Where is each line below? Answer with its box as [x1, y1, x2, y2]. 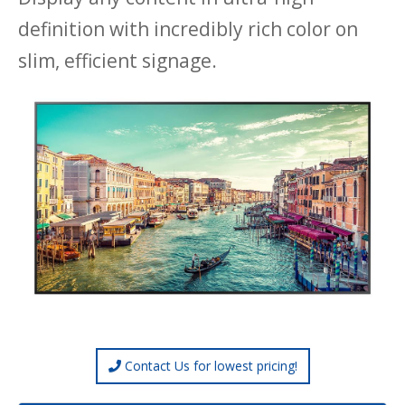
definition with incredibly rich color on [18, 15, 358, 42]
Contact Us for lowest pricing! [120, 356, 297, 374]
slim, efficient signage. [18, 47, 217, 73]
